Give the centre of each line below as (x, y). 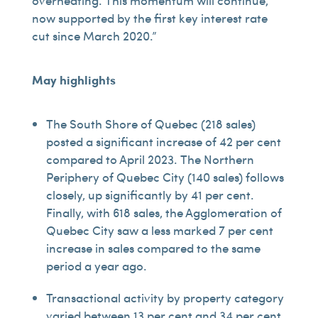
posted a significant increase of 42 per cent (163, 141)
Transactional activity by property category (165, 297)
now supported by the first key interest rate (149, 18)
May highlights (73, 79)
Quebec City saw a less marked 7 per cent (159, 230)
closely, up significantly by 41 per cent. (150, 194)
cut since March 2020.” (94, 35)
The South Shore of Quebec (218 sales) (150, 124)
